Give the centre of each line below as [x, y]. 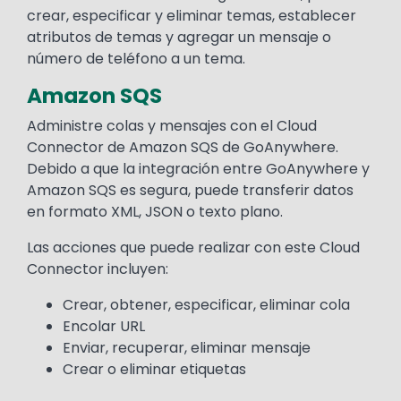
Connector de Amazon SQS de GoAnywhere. [183, 148]
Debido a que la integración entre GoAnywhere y [198, 169]
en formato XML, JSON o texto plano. [155, 212]
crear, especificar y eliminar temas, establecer [192, 16]
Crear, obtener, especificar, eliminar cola [206, 305]
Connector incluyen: [98, 269]
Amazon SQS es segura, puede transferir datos [190, 191]
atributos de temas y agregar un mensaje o [179, 38]
